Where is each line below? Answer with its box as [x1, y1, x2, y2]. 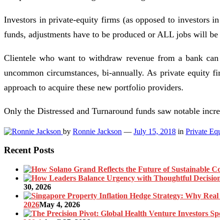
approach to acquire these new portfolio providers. [4, 82, 184, 92]
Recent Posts [4, 145, 54, 156]
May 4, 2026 [39, 200, 80, 209]
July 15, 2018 [134, 127, 176, 136]
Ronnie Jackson [73, 127, 122, 136]
